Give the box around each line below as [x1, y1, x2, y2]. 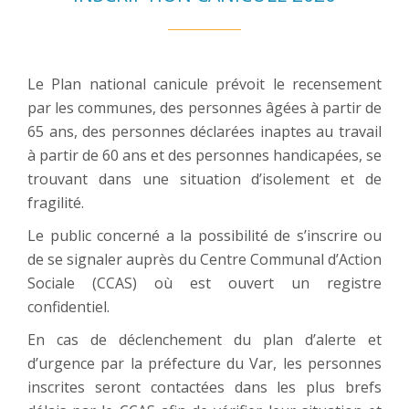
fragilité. [27, 192, 84, 213]
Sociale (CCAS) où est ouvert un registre [27, 272, 382, 293]
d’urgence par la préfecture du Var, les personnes [27, 352, 382, 373]
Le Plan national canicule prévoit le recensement [27, 73, 382, 94]
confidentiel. [27, 296, 117, 317]
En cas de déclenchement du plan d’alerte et [27, 329, 382, 350]
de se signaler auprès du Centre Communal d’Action [27, 248, 382, 269]
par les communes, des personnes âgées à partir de [27, 97, 382, 118]
